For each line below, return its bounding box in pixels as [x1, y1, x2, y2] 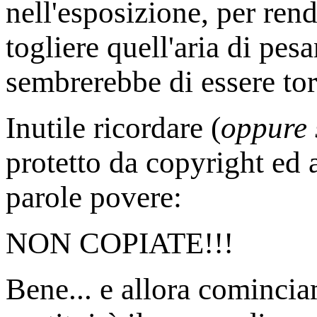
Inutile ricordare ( [6, 111, 221, 144]
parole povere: [6, 180, 182, 214]
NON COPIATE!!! [6, 226, 234, 260]
